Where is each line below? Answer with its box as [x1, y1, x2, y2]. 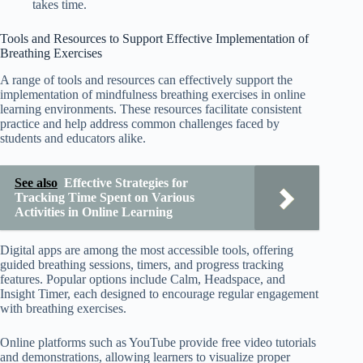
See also [15, 175, 58, 190]
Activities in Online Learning [15, 204, 173, 219]
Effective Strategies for [64, 175, 188, 190]
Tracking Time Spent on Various [15, 190, 194, 204]
